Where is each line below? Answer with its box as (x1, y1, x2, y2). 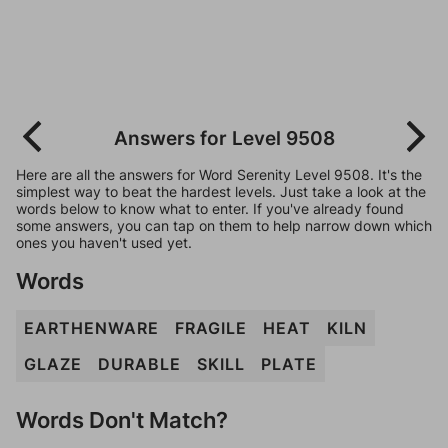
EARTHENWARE (24, 318, 159, 338)
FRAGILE (175, 318, 247, 338)
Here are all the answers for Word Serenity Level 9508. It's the (16, 166, 422, 183)
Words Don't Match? (16, 406, 228, 433)
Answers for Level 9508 (113, 126, 335, 150)
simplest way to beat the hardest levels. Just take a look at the (16, 183, 426, 200)
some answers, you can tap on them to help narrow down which (16, 217, 432, 234)
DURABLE (98, 354, 181, 374)
